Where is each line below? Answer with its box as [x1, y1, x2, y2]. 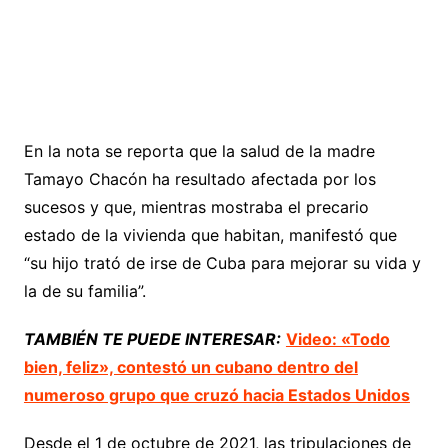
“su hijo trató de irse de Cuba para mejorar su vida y [23, 252, 421, 273]
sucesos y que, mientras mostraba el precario [23, 196, 369, 217]
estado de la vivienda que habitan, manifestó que [23, 224, 397, 245]
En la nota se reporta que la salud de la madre [23, 140, 375, 161]
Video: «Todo [285, 328, 390, 349]
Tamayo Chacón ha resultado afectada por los [23, 168, 376, 189]
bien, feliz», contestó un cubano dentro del [23, 356, 358, 377]
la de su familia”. [23, 280, 146, 301]
